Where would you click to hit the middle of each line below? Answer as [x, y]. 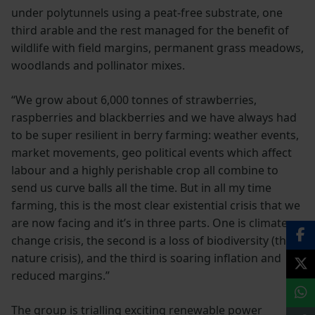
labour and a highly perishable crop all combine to [145, 170]
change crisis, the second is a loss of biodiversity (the [152, 240]
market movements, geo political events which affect [152, 152]
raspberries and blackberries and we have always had [154, 117]
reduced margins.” [60, 275]
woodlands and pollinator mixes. [98, 65]
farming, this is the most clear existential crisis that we [156, 205]
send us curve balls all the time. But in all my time [141, 187]
